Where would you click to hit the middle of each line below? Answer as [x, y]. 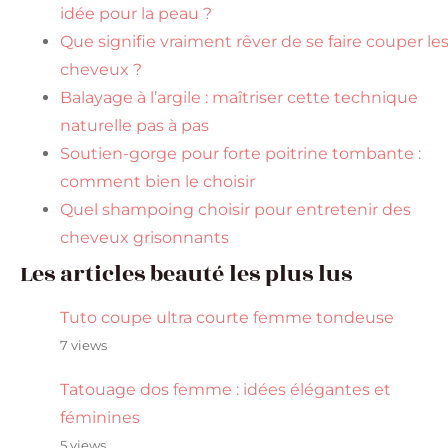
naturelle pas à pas [134, 125]
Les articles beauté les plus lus [186, 274]
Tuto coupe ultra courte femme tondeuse [227, 317]
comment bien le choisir [157, 181]
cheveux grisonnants [144, 237]
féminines [100, 417]
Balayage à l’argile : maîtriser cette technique [239, 97]
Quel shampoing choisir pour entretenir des [235, 209]
